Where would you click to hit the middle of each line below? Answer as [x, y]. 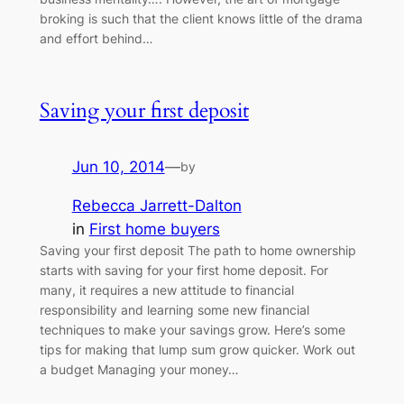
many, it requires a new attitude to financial [166, 289]
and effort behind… [96, 39]
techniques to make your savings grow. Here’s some [192, 329]
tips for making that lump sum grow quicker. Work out [197, 349]
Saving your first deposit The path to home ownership [197, 250]
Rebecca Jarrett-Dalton [156, 205]
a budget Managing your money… [139, 369]
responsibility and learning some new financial [174, 309]
